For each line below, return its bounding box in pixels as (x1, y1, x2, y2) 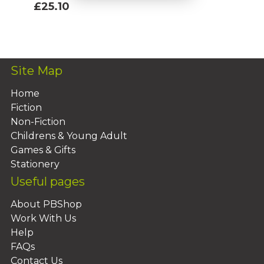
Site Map (11, 64, 62, 78)
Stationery (11, 159, 60, 170)
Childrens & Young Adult (11, 130, 127, 142)
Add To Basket (49, 22, 126, 36)
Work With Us (11, 212, 76, 224)
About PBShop (11, 198, 82, 210)
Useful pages (11, 174, 88, 189)
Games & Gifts (11, 144, 75, 156)
